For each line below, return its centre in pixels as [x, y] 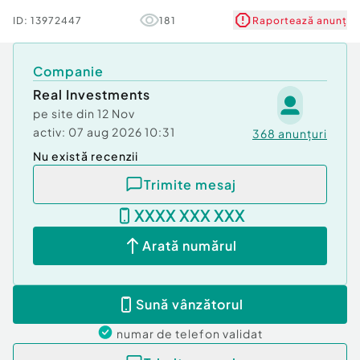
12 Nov [116, 113]
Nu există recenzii [86, 156]
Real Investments [92, 94]
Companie [68, 71]
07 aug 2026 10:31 [122, 132]
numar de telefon [170, 334]
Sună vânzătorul [190, 305]
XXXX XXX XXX [190, 215]
